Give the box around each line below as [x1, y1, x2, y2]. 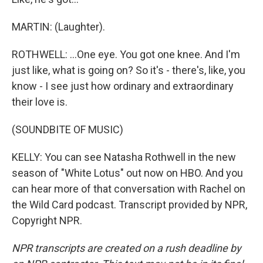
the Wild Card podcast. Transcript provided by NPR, [12, 198, 247, 211]
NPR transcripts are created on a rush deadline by [12, 242, 241, 254]
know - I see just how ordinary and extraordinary [12, 80, 234, 92]
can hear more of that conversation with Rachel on [12, 183, 245, 195]
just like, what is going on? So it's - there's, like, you [12, 64, 245, 76]
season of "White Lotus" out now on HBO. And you [12, 167, 243, 179]
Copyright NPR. [12, 214, 82, 227]
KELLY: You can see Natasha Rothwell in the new [12, 151, 236, 163]
